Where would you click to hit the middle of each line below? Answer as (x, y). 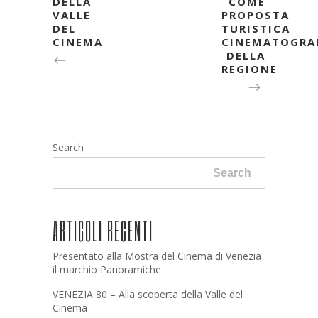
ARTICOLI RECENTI (103, 230)
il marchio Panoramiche (107, 269)
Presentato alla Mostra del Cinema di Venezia (157, 256)
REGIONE (250, 69)
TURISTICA (256, 28)
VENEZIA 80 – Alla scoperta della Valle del (148, 294)
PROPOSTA (256, 15)
